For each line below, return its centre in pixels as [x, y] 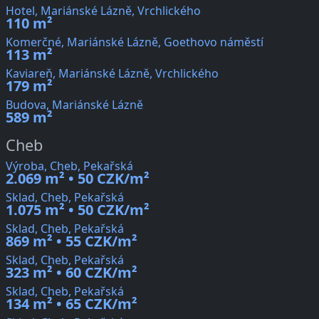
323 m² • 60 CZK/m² [72, 273]
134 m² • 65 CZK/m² [72, 304]
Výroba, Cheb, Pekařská [69, 166]
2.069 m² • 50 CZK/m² [78, 179]
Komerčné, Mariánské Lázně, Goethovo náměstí [135, 42]
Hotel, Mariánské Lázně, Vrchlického [103, 11]
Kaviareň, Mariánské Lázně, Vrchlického [112, 74]
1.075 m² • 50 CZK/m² [78, 210]
